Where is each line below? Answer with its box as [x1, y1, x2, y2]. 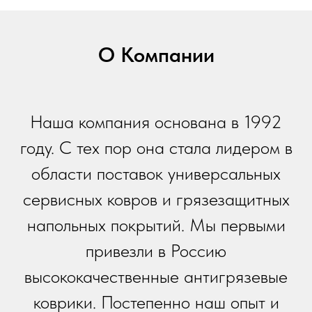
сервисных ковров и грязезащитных [22, 188, 290, 210]
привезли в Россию [86, 240, 226, 261]
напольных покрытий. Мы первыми [26, 214, 286, 235]
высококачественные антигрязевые [24, 265, 288, 287]
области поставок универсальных [31, 162, 281, 184]
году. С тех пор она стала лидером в [19, 136, 292, 158]
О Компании [97, 42, 214, 67]
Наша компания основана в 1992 [30, 111, 282, 132]
